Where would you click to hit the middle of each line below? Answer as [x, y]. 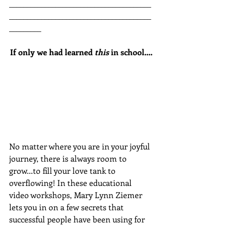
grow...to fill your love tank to [63, 170]
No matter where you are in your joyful [81, 146]
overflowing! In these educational [71, 182]
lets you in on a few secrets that [67, 207]
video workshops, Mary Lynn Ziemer [77, 195]
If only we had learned [52, 52]
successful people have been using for [78, 219]
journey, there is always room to [69, 158]
